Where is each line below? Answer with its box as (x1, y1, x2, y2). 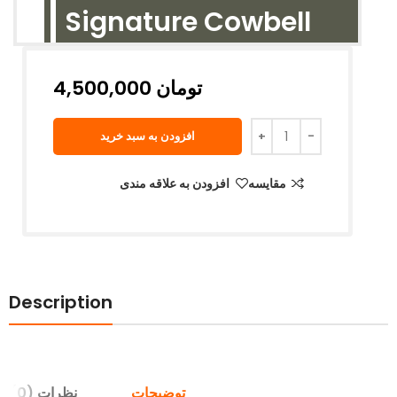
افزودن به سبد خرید (100, 128, 195, 145)
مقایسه (247, 175, 286, 193)
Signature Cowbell (65, 4, 311, 42)
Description (9, 290, 113, 315)
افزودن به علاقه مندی (120, 175, 230, 193)
